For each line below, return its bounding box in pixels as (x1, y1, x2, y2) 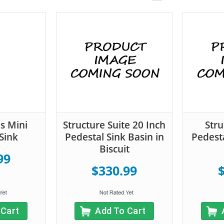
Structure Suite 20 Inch (63, 118, 165, 131)
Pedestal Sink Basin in (64, 130, 164, 143)
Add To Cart (95, 205, 146, 216)
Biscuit (99, 142, 129, 155)
